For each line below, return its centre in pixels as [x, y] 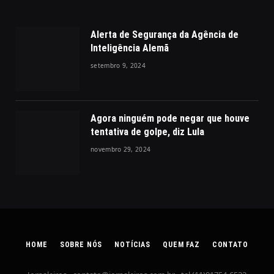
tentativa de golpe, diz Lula [147, 131]
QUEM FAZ [181, 244]
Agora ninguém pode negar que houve [170, 118]
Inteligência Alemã [130, 48]
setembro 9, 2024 [118, 65]
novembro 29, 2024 [121, 149]
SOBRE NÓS [81, 244]
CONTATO [230, 244]
